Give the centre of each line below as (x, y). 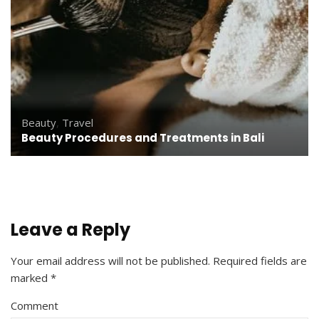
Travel (78, 122)
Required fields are (260, 260)
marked (31, 277)
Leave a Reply (70, 229)
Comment (35, 305)
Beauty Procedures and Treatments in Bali (143, 137)
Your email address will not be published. (110, 260)
